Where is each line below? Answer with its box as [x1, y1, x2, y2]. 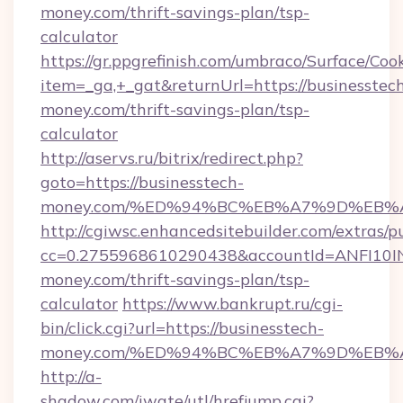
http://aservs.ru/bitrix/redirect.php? [40, 148, 303, 168]
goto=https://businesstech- [40, 172, 244, 193]
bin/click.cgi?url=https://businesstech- [40, 318, 324, 338]
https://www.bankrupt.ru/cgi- [122, 293, 343, 314]
